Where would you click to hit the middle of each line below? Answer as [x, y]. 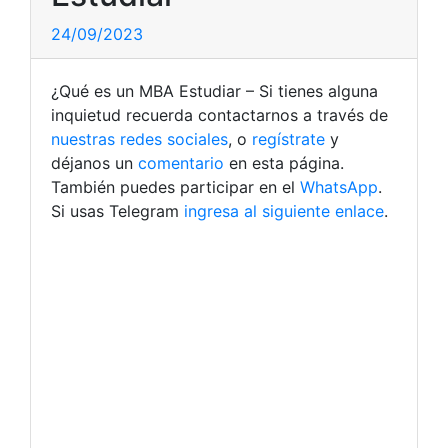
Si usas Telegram [117, 210]
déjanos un [92, 162]
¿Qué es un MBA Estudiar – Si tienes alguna [214, 90]
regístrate [286, 138]
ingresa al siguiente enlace [284, 210]
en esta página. [284, 162]
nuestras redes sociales [139, 138]
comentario [178, 162]
